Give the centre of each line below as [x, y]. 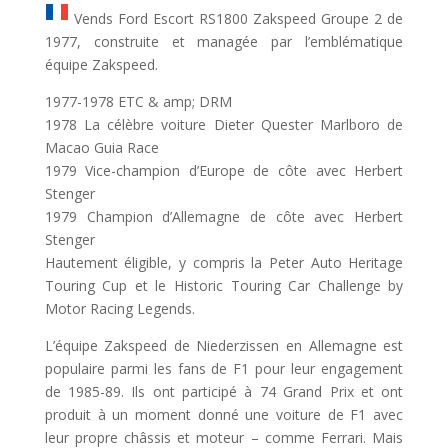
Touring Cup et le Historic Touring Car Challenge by [224, 285]
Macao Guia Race [101, 147]
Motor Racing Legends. [119, 308]
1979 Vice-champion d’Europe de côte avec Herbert [224, 170]
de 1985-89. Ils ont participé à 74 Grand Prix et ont [224, 391]
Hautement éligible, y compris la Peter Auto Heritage [224, 262]
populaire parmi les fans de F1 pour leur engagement [224, 368]
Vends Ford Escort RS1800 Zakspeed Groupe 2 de [236, 18]
